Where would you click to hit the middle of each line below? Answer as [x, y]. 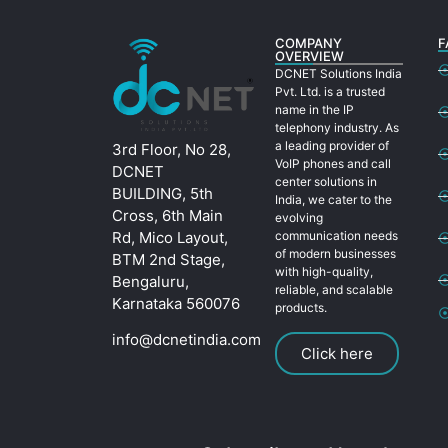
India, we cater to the [333, 200]
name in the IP [314, 110]
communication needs [336, 236]
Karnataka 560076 [176, 303]
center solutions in [325, 182]
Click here [336, 353]
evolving [298, 218]
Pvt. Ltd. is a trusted [329, 92]
